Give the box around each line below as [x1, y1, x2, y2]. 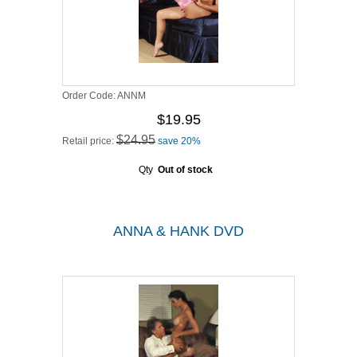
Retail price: [62, 135, 116, 147]
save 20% [158, 135, 201, 147]
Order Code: [62, 90, 117, 101]
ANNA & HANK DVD [113, 223, 244, 239]
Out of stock [157, 164, 213, 175]
